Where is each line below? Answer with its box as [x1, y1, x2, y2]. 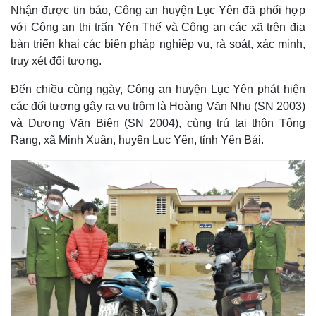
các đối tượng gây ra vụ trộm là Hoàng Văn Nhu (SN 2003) [11, 100, 305, 112]
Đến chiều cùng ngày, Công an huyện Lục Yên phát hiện [11, 83, 305, 95]
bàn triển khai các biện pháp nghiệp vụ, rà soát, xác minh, [11, 38, 305, 50]
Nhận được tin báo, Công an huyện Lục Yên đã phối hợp [11, 4, 305, 16]
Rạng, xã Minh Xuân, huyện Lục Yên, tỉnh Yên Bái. [11, 134, 264, 146]
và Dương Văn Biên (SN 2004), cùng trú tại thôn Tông [11, 117, 305, 129]
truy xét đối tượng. [11, 55, 102, 67]
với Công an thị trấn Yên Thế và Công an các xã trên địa [11, 21, 305, 33]
